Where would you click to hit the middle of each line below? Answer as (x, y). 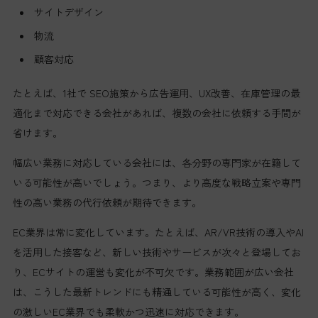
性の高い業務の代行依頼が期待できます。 (107, 203)
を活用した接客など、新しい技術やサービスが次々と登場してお (157, 252)
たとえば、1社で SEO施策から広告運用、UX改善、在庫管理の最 (156, 93)
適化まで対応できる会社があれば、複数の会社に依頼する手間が (157, 113)
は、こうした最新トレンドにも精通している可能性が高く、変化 (157, 292)
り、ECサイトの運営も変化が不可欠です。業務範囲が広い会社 (153, 272)
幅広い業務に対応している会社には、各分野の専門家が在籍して (157, 163)
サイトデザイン (68, 12)
